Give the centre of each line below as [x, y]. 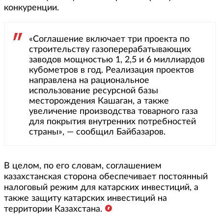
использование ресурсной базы [94, 91]
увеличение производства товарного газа [113, 111]
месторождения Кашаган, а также [99, 101]
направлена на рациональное [89, 81]
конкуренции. [31, 8]
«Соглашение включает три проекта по [109, 39]
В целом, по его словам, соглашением [83, 166]
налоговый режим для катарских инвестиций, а [101, 188]
